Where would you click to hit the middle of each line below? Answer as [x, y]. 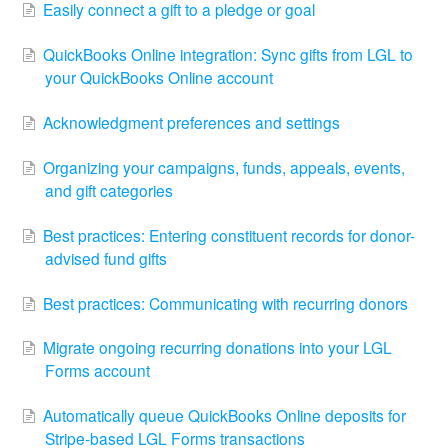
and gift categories [109, 189]
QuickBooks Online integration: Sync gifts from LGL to [228, 54]
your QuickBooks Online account [159, 77]
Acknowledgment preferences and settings [191, 122]
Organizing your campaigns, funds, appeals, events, [224, 166]
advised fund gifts [106, 257]
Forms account [97, 370]
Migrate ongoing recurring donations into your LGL [217, 347]
